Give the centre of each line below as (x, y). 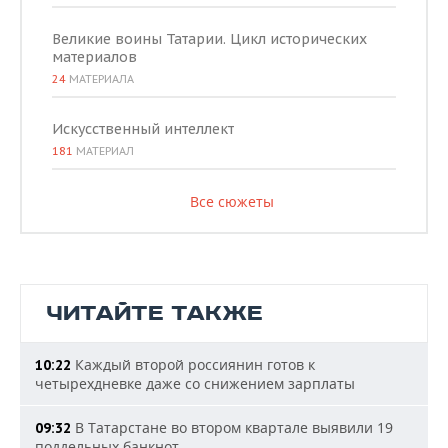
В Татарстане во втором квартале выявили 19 (232, 428)
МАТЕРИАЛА (100, 79)
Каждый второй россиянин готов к (193, 365)
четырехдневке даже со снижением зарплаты (195, 384)
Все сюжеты (231, 202)
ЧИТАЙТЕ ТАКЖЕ (154, 314)
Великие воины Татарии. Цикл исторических (209, 39)
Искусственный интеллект (143, 129)
